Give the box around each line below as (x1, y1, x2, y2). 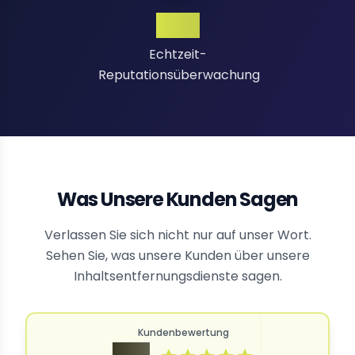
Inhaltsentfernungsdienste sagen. (73, 267, 282, 286)
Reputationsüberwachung (98, 66, 260, 85)
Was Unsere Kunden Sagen (56, 186, 299, 213)
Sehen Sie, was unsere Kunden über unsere (45, 246, 310, 265)
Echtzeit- (148, 45, 207, 64)
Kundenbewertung (138, 326, 229, 340)
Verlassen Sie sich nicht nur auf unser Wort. (44, 226, 311, 245)
